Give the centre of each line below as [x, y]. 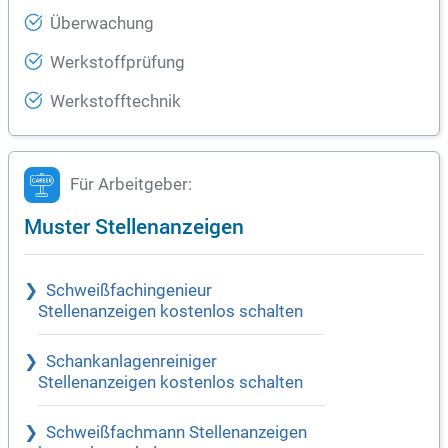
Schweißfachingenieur [129, 291]
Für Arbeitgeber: [131, 185]
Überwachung [102, 24]
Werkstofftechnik [115, 102]
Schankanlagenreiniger [131, 362]
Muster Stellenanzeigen [134, 226]
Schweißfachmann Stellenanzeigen [176, 433]
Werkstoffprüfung [117, 63]
